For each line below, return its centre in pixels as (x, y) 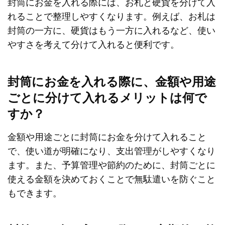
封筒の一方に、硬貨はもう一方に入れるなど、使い (111, 30)
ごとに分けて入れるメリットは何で (107, 98)
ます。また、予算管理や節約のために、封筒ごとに (111, 164)
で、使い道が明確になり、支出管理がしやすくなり (111, 150)
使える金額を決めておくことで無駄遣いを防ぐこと (111, 179)
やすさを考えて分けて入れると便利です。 (93, 44)
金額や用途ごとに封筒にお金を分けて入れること (107, 136)
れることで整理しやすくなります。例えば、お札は (111, 16)
